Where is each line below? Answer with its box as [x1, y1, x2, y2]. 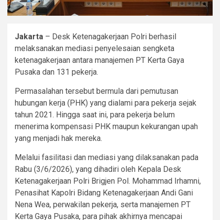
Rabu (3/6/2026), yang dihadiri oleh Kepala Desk [15, 165, 181, 174]
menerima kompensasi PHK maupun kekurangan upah [15, 122, 198, 132]
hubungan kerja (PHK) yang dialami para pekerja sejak [15, 98, 196, 108]
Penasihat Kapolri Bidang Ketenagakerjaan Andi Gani [15, 188, 193, 198]
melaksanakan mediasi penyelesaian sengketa [15, 44, 174, 54]
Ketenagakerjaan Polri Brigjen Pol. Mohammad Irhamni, [15, 176, 201, 186]
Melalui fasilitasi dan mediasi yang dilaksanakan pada [15, 153, 198, 163]
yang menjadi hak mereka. [15, 134, 102, 143]
